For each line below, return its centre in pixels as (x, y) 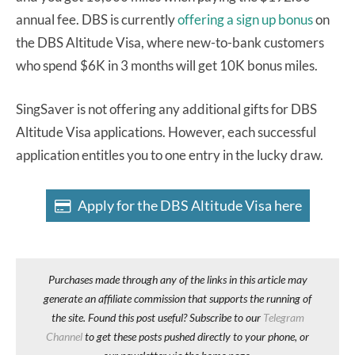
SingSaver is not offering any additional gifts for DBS (166, 109)
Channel (64, 336)
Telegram (283, 317)
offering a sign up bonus (245, 20)
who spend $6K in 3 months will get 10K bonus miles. (168, 66)
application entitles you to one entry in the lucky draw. (171, 155)
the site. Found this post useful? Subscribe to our (157, 317)
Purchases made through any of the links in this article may (177, 279)
